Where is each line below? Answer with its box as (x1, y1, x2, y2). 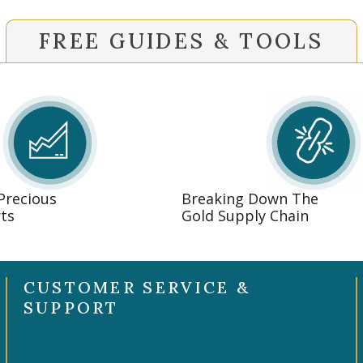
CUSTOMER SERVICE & (23, 277, 251, 298)
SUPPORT (23, 297, 119, 318)
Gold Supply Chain (181, 206, 309, 226)
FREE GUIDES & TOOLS (39, 28, 324, 55)
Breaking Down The (181, 189, 318, 209)
